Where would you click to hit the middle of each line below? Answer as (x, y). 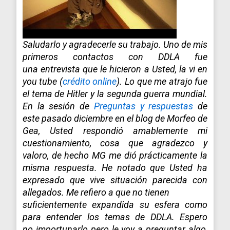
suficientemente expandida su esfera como (115, 204)
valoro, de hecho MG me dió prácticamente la (115, 155)
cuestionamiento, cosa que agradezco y (115, 143)
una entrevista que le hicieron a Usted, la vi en (115, 69)
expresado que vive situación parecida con (115, 180)
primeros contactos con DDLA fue (115, 56)
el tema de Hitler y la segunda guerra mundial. (115, 93)
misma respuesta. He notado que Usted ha (115, 167)
